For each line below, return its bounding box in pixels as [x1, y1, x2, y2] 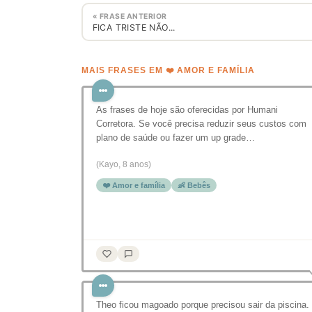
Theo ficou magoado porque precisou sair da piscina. [96, 299, 309, 310]
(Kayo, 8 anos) [96, 159, 151, 169]
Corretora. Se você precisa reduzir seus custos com [96, 118, 306, 129]
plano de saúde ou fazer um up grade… [96, 132, 255, 143]
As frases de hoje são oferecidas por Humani [96, 104, 278, 115]
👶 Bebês [178, 181, 210, 189]
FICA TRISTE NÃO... [92, 22, 175, 33]
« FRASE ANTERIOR [92, 11, 167, 21]
